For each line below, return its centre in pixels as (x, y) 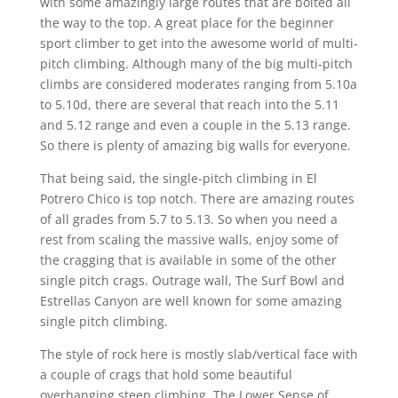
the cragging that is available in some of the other (188, 259)
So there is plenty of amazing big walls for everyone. (195, 145)
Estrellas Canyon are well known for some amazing (191, 300)
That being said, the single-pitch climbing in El (178, 178)
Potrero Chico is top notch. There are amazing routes (197, 198)
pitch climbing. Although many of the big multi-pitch (196, 63)
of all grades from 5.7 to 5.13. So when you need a (188, 219)
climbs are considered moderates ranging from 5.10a (198, 84)
